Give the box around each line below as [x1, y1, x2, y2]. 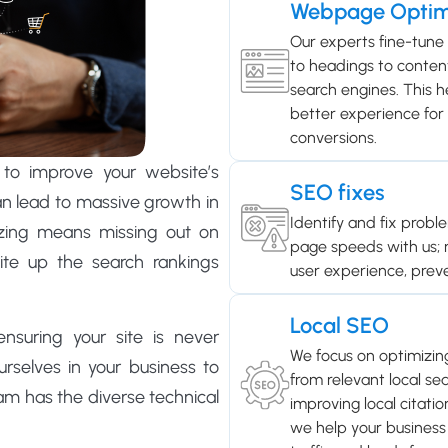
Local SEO [289, 312, 389, 340]
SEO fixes [289, 179, 385, 207]
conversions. [289, 128, 377, 148]
